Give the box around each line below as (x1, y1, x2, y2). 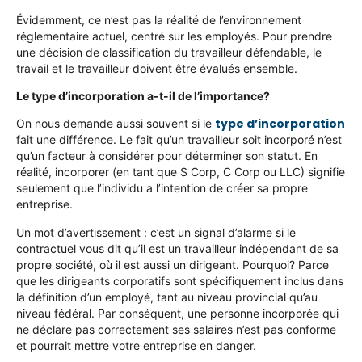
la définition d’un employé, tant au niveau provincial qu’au (16, 289, 318, 304)
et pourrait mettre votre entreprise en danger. (16, 338, 256, 352)
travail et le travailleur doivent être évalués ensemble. (16, 61, 297, 75)
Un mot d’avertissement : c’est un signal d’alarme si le (16, 225, 296, 239)
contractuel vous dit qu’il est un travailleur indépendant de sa (16, 241, 339, 255)
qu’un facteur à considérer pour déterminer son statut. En (16, 149, 318, 163)
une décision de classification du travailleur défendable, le (16, 44, 322, 59)
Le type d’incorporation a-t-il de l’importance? (16, 88, 270, 103)
